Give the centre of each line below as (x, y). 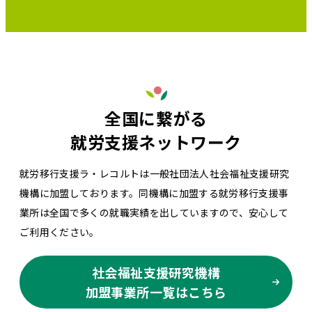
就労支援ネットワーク (156, 142)
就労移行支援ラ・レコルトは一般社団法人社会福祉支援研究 (155, 174)
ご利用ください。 (60, 232)
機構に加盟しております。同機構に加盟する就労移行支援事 (154, 193)
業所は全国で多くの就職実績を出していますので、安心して (154, 213)
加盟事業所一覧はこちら (156, 292)
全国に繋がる (156, 118)
